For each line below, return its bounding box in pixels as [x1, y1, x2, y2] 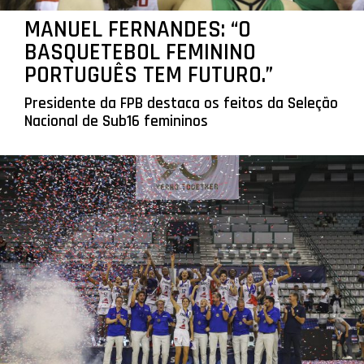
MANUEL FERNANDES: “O [24, 15, 251, 45]
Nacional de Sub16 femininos [24, 111, 208, 132]
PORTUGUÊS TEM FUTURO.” [24, 60, 273, 91]
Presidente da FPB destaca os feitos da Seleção [24, 93, 338, 115]
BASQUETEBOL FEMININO [24, 37, 256, 68]
